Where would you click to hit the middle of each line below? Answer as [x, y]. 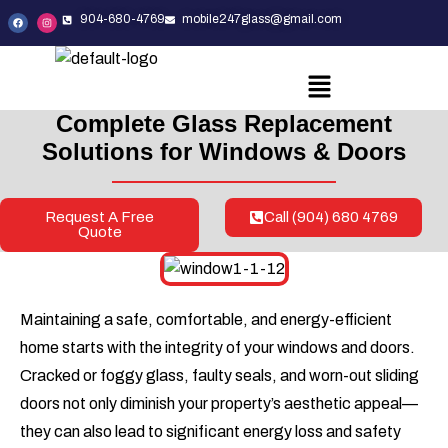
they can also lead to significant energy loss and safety [210, 432]
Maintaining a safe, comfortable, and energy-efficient [206, 320]
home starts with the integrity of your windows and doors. [217, 348]
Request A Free [100, 217]
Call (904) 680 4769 [331, 217]
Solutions [97, 152]
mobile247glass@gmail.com [262, 19]
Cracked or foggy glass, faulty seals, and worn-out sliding [219, 376]
